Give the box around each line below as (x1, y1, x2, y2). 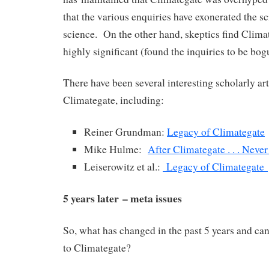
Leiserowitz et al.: (84, 160, 163, 174)
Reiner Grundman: (84, 125, 167, 139)
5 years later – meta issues (63, 190, 182, 206)
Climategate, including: (63, 93, 164, 107)
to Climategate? (63, 240, 131, 255)
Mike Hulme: (84, 142, 148, 157)
